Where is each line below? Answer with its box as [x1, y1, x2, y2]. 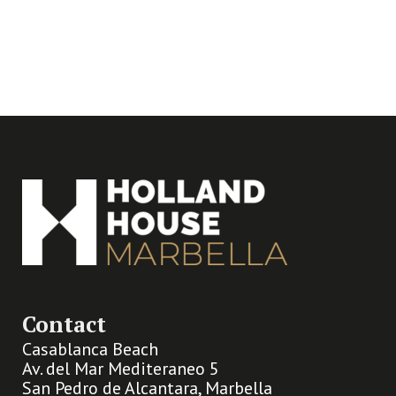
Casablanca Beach [22, 338, 158, 361]
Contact [22, 309, 106, 339]
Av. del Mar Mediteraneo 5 [22, 357, 219, 380]
